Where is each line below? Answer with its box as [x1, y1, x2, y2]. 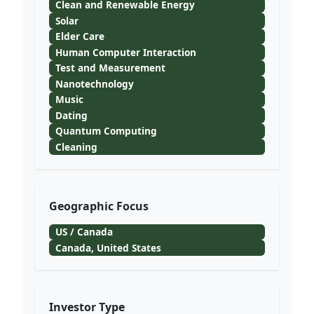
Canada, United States [55, 240, 161, 254]
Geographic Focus [49, 198, 149, 214]
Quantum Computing [55, 124, 157, 138]
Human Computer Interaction [55, 45, 196, 59]
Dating [55, 108, 88, 122]
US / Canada [55, 225, 113, 239]
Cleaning [55, 139, 97, 153]
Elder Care [55, 29, 104, 43]
